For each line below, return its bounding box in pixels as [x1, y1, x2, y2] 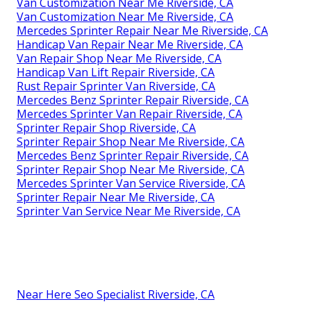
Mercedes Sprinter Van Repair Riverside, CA [17, 106, 242, 122]
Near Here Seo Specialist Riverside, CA [17, 287, 215, 303]
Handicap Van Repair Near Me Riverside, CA [17, 37, 243, 53]
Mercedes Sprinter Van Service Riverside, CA [17, 176, 245, 192]
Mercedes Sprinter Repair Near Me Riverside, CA [17, 23, 268, 39]
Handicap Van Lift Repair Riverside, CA [17, 65, 215, 81]
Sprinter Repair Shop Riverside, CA [17, 120, 196, 136]
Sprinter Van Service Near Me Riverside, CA [17, 203, 240, 219]
